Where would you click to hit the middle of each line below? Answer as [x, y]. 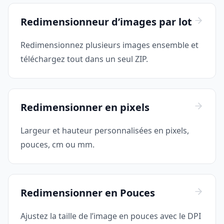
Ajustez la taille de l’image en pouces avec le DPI [111, 216]
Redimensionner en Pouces [88, 193]
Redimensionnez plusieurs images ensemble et [109, 45]
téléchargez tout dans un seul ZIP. [84, 59]
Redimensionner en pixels [85, 107]
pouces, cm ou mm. [57, 145]
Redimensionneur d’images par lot [106, 22]
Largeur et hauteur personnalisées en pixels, [105, 131]
